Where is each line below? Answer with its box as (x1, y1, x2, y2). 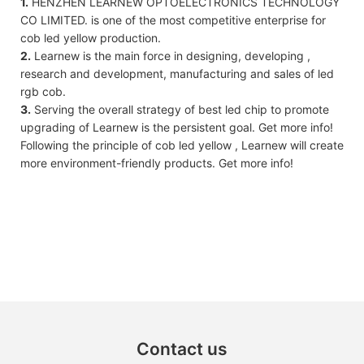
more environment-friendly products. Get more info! (20, 155, 293, 170)
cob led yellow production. (20, 30, 161, 45)
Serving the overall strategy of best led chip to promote (31, 102, 329, 116)
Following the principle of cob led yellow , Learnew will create (20, 137, 344, 152)
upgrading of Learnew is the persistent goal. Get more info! (20, 119, 333, 134)
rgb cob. (20, 84, 66, 98)
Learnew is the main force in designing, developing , (31, 48, 310, 63)
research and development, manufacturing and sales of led (20, 66, 334, 80)
